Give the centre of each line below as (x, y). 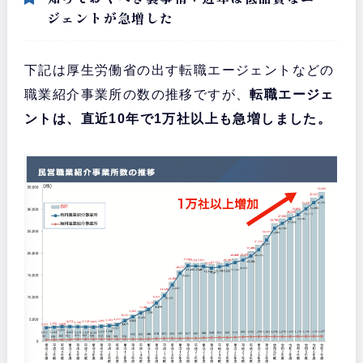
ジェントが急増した (110, 17)
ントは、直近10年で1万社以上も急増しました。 (178, 118)
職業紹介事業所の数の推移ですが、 (137, 94)
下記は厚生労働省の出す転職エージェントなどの (179, 70)
